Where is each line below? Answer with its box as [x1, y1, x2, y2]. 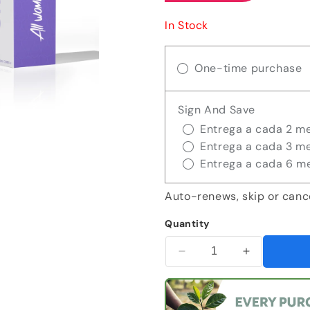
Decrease [181, 250, 235, 264]
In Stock [165, 17, 209, 33]
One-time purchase [194, 60, 302, 75]
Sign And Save [178, 102, 256, 117]
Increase [245, 250, 293, 264]
